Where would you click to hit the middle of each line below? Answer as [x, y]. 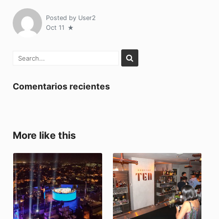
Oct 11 [56, 27]
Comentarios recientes [62, 86]
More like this [44, 135]
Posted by [62, 18]
